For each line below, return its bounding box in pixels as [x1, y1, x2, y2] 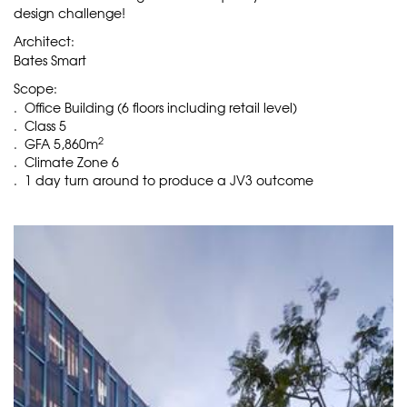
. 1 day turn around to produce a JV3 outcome [14, 171, 313, 189]
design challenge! [14, 4, 125, 22]
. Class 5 [14, 116, 66, 134]
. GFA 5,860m [14, 134, 98, 153]
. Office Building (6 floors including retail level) [14, 98, 297, 116]
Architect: [14, 32, 74, 50]
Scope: [14, 79, 57, 97]
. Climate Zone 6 [14, 153, 119, 171]
